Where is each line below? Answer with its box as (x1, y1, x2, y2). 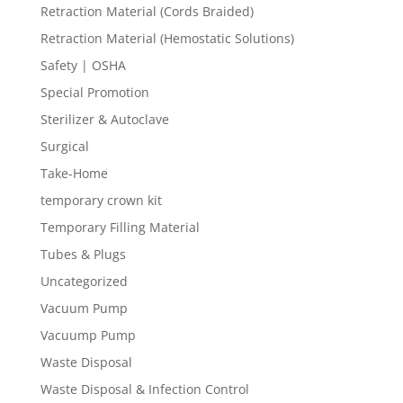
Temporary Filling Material (40, 219, 200, 236)
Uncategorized (40, 273, 128, 290)
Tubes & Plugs (40, 246, 126, 263)
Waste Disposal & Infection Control (40, 381, 249, 398)
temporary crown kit (40, 192, 162, 209)
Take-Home (40, 165, 108, 182)
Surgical (40, 138, 89, 155)
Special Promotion (40, 84, 149, 101)
